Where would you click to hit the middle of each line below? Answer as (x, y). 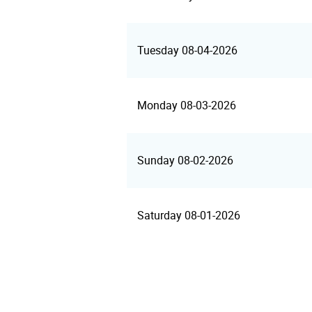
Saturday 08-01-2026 (189, 216)
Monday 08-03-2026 (187, 106)
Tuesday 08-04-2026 (187, 50)
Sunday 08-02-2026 (185, 161)
